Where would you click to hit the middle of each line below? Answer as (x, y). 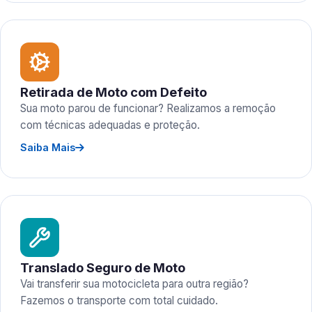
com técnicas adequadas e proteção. (110, 125)
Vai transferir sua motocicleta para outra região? (134, 284)
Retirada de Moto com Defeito (114, 92)
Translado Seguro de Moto (103, 267)
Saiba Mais (48, 147)
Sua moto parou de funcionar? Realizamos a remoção (148, 108)
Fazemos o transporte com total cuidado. (119, 301)
